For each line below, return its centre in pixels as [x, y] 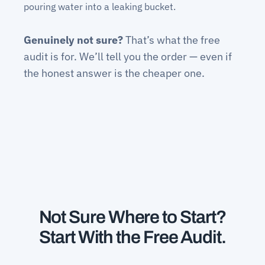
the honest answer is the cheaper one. [114, 73]
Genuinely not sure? [73, 40]
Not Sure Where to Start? [132, 217]
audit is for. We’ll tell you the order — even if [127, 57]
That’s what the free [171, 40]
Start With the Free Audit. [132, 237]
